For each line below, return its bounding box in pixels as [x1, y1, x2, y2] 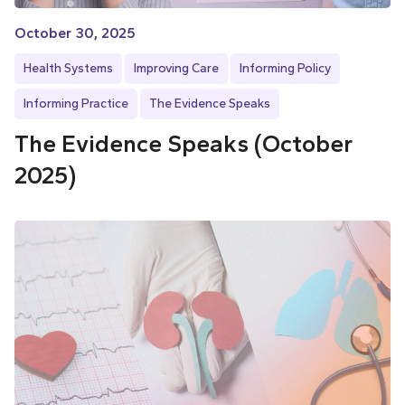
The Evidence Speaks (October [14, 129, 353, 159]
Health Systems [24, 61, 113, 77]
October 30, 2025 [14, 24, 136, 42]
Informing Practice [24, 96, 128, 112]
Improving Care [134, 61, 219, 77]
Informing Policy [240, 61, 331, 77]
